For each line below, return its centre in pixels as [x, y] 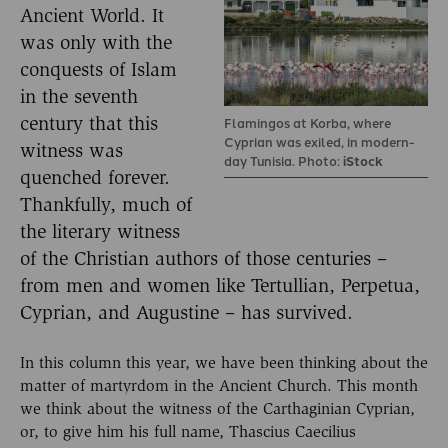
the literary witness [100, 231]
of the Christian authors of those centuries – [203, 258]
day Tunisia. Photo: [283, 160]
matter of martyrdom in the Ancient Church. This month [219, 386]
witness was [71, 150]
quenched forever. [95, 177]
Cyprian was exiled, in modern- [319, 141]
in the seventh [79, 96]
